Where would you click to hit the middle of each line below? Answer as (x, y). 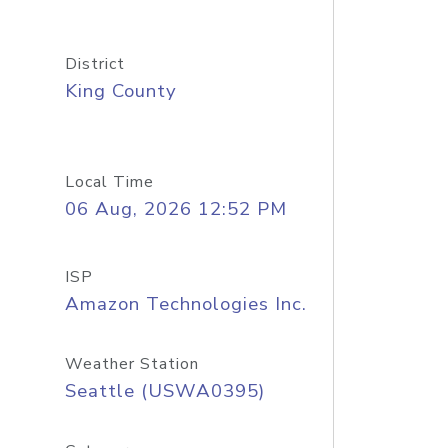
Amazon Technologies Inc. (185, 304)
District (94, 64)
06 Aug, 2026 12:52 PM (175, 209)
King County (120, 91)
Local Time (109, 182)
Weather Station (131, 364)
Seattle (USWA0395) (164, 391)
